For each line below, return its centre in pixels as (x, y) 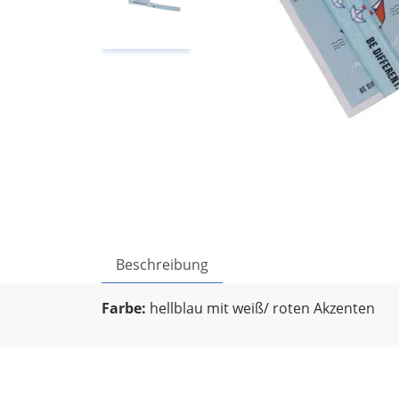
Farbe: (126, 308)
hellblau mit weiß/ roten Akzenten (262, 308)
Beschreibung (162, 265)
